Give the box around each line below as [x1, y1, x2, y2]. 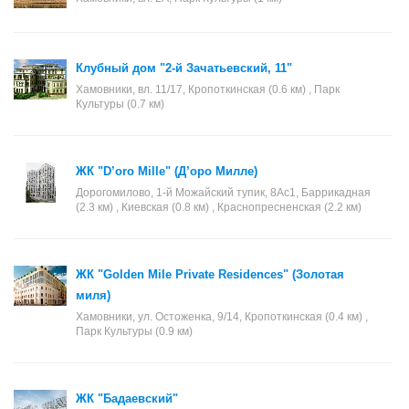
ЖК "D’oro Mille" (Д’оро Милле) [76, 164, 257, 178]
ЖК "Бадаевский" [76, 392, 178, 405]
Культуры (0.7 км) [76, 98, 164, 110]
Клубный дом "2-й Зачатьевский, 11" [76, 61, 292, 75]
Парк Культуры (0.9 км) [76, 325, 193, 338]
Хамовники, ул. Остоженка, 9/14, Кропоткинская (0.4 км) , [76, 310, 368, 323]
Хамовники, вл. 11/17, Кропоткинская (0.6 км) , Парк [76, 83, 340, 96]
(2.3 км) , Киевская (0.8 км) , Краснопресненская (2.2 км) [76, 201, 362, 214]
